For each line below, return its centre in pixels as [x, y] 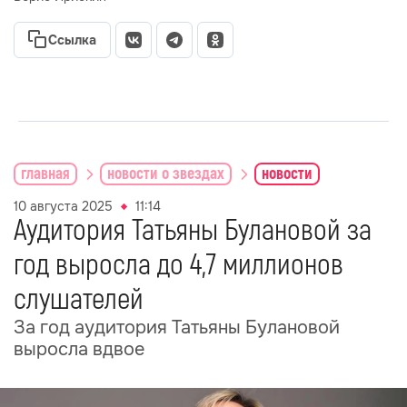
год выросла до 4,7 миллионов [179, 265]
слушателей [79, 300]
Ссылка [72, 40]
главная [45, 174]
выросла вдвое [79, 349]
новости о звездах [166, 174]
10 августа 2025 [63, 206]
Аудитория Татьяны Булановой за [193, 231]
